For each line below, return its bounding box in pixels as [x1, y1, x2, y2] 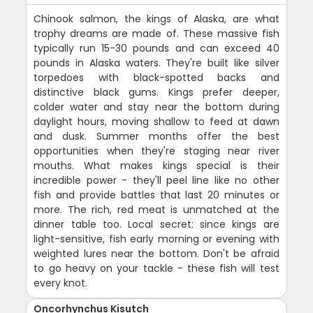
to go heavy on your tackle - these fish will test [34, 261, 279, 275]
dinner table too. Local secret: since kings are [34, 217, 279, 231]
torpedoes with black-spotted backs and [34, 70, 279, 85]
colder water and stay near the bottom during [34, 99, 279, 114]
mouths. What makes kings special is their [34, 158, 279, 173]
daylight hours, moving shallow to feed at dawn [34, 114, 279, 129]
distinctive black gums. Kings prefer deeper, [34, 85, 279, 99]
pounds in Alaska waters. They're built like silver [34, 55, 279, 70]
